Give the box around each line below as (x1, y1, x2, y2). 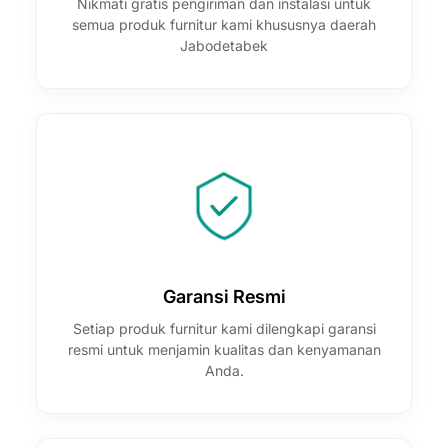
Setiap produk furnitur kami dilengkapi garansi (72, 319, 376, 337)
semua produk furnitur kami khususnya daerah (72, 15, 376, 33)
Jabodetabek (180, 36, 268, 54)
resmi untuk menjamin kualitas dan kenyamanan (67, 340, 381, 358)
